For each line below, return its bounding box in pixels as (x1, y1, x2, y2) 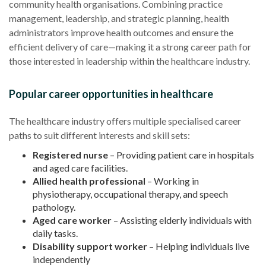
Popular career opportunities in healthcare (9, 87, 213, 100)
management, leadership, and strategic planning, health (9, 12, 229, 24)
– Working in (145, 175, 199, 186)
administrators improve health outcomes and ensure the (9, 26, 233, 38)
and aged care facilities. (33, 161, 128, 173)
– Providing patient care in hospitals (108, 148, 254, 160)
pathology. (33, 201, 75, 213)
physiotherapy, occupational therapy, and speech (33, 188, 228, 199)
